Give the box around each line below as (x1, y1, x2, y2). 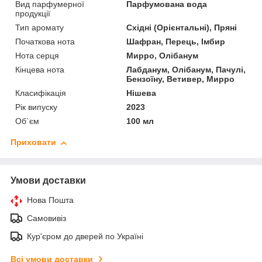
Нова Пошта (27, 195, 74, 205)
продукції (15, 9, 50, 19)
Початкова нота (15, 37, 75, 47)
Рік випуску (15, 102, 57, 112)
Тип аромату (15, 23, 64, 33)
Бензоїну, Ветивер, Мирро (126, 74, 235, 84)
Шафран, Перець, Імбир (126, 37, 226, 47)
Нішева (126, 88, 157, 98)
